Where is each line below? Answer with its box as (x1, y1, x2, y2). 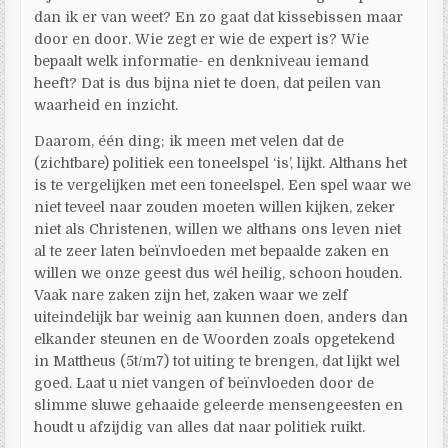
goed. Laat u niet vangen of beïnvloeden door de (34, 374, 375, 391)
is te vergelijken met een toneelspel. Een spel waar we (34, 176, 412, 193)
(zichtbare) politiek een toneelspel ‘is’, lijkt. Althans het (34, 154, 408, 171)
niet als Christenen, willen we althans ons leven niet (34, 220, 402, 237)
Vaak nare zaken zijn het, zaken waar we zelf (34, 286, 349, 303)
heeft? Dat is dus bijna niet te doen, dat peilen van (34, 74, 382, 91)
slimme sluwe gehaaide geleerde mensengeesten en (34, 396, 404, 413)
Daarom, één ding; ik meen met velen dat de (34, 132, 345, 149)
